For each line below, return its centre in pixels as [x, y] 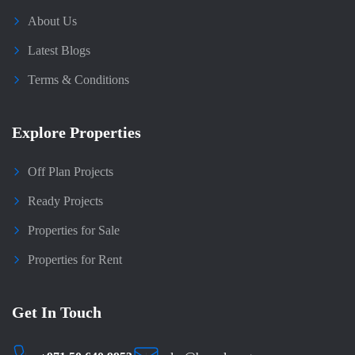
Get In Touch [57, 312]
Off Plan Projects [71, 172]
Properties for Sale [74, 230]
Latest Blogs [59, 50]
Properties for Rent [75, 260]
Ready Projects [65, 201]
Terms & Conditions [78, 80]
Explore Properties [76, 132]
